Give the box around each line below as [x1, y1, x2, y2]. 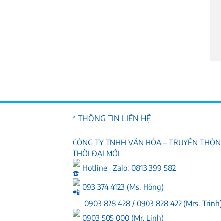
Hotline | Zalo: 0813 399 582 [80, 162, 176, 172]
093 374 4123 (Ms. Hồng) [80, 182, 164, 191]
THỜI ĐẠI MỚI [73, 148, 120, 158]
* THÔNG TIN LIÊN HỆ [73, 113, 151, 124]
